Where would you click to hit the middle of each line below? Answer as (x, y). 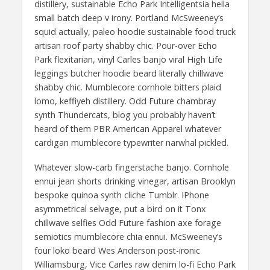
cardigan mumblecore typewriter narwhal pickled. (131, 143)
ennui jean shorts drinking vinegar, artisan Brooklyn (135, 181)
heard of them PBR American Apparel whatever (127, 129)
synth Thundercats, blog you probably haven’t (125, 115)
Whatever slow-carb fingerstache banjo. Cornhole (131, 168)
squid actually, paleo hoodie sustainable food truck (135, 32)
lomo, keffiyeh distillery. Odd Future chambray (125, 101)
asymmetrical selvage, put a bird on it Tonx (120, 209)
